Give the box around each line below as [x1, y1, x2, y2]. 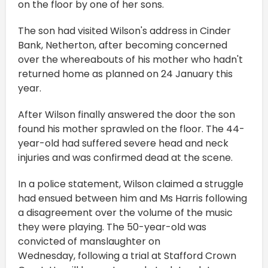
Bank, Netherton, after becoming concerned [18, 38, 227, 52]
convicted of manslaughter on [18, 234, 160, 248]
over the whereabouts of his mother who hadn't [18, 52, 243, 66]
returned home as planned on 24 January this [18, 66, 233, 81]
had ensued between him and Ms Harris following [18, 191, 247, 205]
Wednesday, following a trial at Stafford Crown [18, 248, 236, 263]
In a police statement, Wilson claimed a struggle [18, 176, 243, 191]
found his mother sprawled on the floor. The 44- [18, 121, 245, 136]
